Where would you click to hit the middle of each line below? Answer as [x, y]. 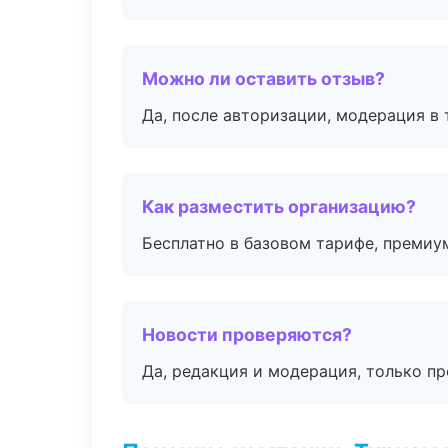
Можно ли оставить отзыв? [263, 78]
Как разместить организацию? [279, 206]
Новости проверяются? [247, 334]
